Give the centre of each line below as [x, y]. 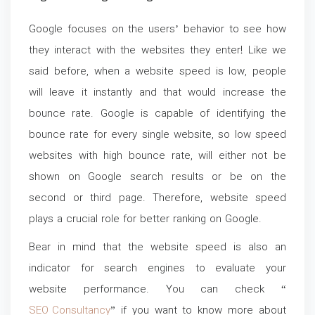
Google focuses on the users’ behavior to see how [157, 30]
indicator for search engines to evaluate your [157, 269]
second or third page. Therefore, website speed [157, 199]
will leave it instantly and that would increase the [157, 93]
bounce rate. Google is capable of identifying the [157, 114]
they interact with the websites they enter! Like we [157, 51]
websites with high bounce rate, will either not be [157, 156]
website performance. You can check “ [157, 290]
